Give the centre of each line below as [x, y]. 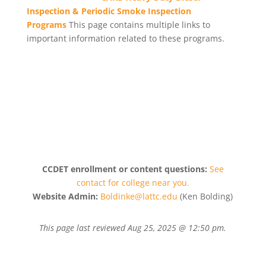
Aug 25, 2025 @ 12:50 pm [176, 228]
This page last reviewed [83, 228]
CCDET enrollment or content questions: [126, 169]
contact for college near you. [133, 183]
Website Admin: [66, 196]
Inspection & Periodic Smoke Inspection [109, 11]
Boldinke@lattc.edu [139, 196]
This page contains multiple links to [139, 25]
